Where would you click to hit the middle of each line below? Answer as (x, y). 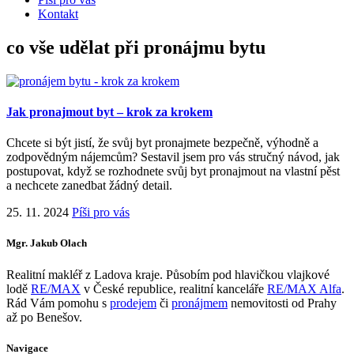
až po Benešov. (44, 317)
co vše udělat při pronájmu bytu (136, 47)
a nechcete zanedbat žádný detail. (89, 186)
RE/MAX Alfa (304, 288)
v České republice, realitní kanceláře (174, 288)
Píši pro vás (101, 213)
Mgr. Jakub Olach (47, 243)
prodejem (133, 303)
